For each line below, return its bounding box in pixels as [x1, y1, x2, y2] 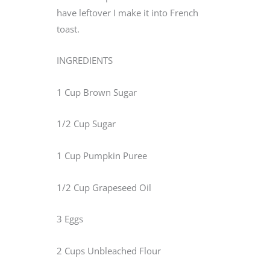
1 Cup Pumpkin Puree [57, 149, 147, 162]
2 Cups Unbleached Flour [57, 244, 161, 257]
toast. [57, 22, 82, 35]
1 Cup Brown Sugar [57, 86, 137, 98]
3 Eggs [57, 213, 83, 225]
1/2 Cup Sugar [57, 118, 116, 130]
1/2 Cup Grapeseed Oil [57, 181, 151, 193]
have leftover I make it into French [57, 6, 198, 19]
